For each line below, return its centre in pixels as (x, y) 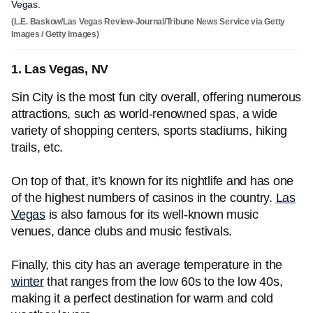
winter (28, 282)
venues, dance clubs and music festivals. (123, 231)
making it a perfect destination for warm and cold (142, 298)
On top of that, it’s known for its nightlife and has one (152, 181)
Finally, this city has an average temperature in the (147, 265)
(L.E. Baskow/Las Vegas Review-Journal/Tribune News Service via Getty (148, 22)
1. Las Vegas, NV (60, 69)
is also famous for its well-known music (152, 214)
